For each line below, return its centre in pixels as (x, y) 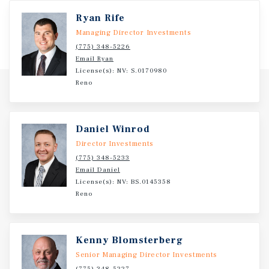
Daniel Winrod (113, 129)
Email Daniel (98, 170)
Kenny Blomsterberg (129, 240)
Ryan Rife (100, 18)
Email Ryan (95, 59)
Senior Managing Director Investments (147, 255)
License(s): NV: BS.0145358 (123, 182)
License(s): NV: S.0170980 (121, 71)
